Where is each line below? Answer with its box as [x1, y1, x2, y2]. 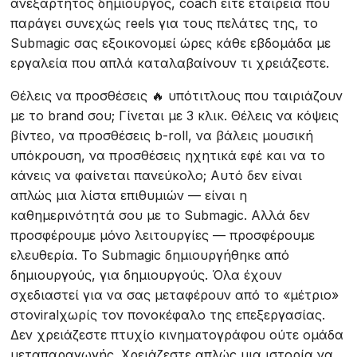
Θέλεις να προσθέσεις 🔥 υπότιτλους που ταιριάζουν [10, 88, 343, 104]
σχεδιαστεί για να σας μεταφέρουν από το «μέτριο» [10, 287, 339, 303]
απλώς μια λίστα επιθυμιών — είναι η [10, 187, 248, 203]
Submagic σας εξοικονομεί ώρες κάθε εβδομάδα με [10, 35, 331, 51]
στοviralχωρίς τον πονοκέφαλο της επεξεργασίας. [10, 307, 326, 323]
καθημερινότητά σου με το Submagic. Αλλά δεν [10, 207, 311, 223]
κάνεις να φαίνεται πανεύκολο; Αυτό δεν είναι [10, 167, 303, 183]
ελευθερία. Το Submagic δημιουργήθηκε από [10, 247, 290, 263]
